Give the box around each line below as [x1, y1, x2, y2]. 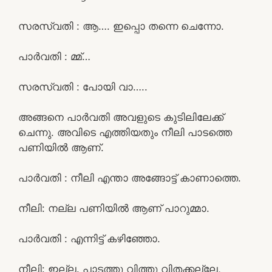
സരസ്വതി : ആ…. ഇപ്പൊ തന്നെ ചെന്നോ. [18, 19, 224, 32]
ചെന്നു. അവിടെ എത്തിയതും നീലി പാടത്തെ [18, 126, 232, 138]
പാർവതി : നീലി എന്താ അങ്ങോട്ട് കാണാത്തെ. [18, 171, 241, 184]
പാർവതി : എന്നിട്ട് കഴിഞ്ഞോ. [18, 232, 160, 245]
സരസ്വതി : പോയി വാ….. [18, 80, 148, 93]
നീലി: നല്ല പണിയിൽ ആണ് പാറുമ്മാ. [18, 202, 209, 214]
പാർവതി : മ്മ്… [18, 50, 90, 63]
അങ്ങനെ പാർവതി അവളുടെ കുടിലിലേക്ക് [18, 110, 223, 123]
